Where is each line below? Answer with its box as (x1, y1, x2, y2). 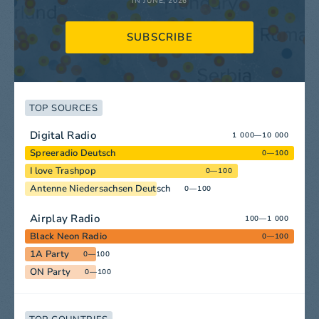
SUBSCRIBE (127, 30, 193, 45)
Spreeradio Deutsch (30, 146, 116, 159)
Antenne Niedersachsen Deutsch (30, 182, 171, 195)
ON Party (30, 265, 70, 278)
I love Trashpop (30, 164, 96, 177)
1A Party (30, 247, 69, 261)
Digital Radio (30, 127, 96, 142)
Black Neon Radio (30, 229, 107, 243)
